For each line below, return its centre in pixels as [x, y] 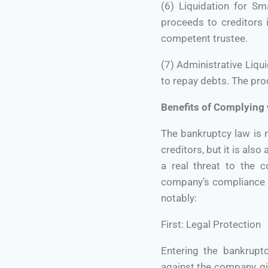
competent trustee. [204, 39]
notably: [179, 198]
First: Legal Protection [211, 225]
